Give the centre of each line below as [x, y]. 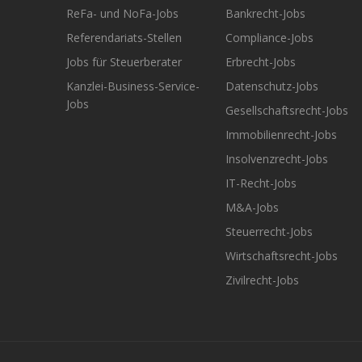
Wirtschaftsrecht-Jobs [281, 256]
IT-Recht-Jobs [261, 183]
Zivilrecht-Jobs [262, 280]
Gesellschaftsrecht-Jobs [286, 110]
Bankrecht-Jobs [265, 13]
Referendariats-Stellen [124, 38]
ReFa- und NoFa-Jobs [122, 13]
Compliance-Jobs [269, 38]
